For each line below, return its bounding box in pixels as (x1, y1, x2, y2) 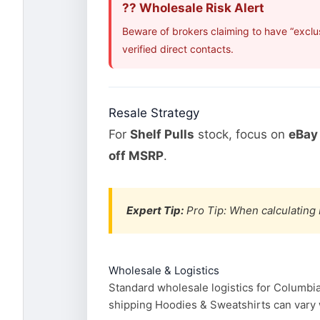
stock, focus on (194, 126, 289, 141)
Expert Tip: (126, 203, 184, 217)
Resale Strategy (109, 105, 199, 120)
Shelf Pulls (130, 126, 194, 141)
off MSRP (109, 148, 164, 163)
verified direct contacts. (122, 42, 234, 55)
